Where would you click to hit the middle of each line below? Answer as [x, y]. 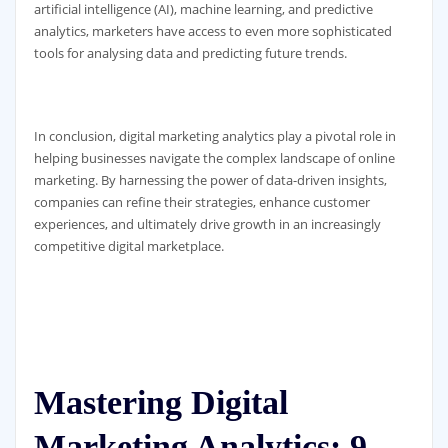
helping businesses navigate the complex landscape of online [214, 157]
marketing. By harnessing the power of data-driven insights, [210, 179]
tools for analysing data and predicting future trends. [190, 53]
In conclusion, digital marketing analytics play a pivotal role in [214, 135]
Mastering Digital [160, 402]
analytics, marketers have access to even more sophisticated [212, 31]
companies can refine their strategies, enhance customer [201, 201]
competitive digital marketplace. [128, 245]
